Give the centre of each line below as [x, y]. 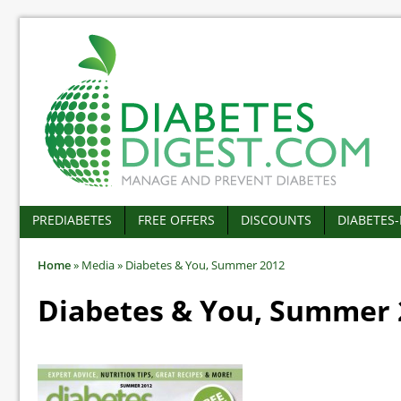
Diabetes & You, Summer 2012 [204, 265]
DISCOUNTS [276, 220]
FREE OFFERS [176, 220]
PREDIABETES [72, 220]
